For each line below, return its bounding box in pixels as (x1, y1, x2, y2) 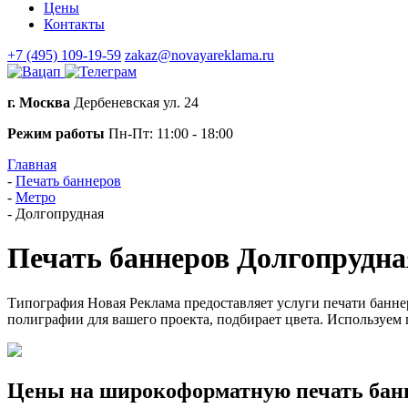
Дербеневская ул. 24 (70, 95, 199, 110)
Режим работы (7, 126, 105, 141)
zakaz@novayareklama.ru (125, 47, 274, 63)
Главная (7, 157, 56, 172)
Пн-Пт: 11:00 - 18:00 (105, 126, 233, 141)
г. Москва (7, 95, 70, 110)
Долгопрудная (15, 206, 104, 221)
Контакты (44, 16, 105, 32)
